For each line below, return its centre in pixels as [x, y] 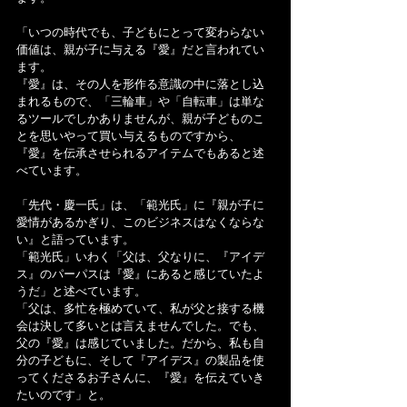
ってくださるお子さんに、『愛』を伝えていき [140, 378]
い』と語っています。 [75, 240]
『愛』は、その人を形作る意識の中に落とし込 [140, 84]
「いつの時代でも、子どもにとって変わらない [140, 33]
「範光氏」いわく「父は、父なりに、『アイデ [140, 257]
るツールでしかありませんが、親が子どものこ [140, 119]
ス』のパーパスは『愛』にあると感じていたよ [140, 274]
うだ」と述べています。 [81, 292]
